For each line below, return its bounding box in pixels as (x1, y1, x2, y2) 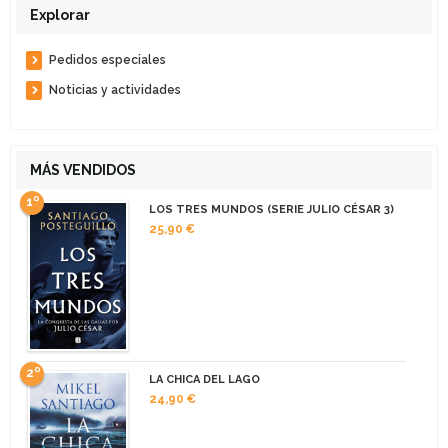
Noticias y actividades (49, 82, 181, 97)
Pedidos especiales (49, 52, 166, 67)
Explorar (30, 6, 90, 23)
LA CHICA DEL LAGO (148, 373, 260, 387)
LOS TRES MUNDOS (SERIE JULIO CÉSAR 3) (148, 202, 394, 216)
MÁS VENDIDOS (30, 161, 136, 178)
